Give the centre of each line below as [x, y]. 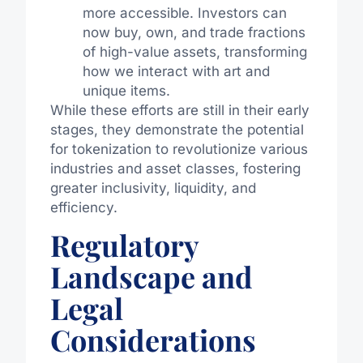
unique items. [126, 91]
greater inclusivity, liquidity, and [153, 188]
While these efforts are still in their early [179, 111]
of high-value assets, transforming [194, 52]
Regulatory [124, 244]
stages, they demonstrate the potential [177, 130]
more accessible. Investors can [184, 13]
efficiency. [83, 208]
